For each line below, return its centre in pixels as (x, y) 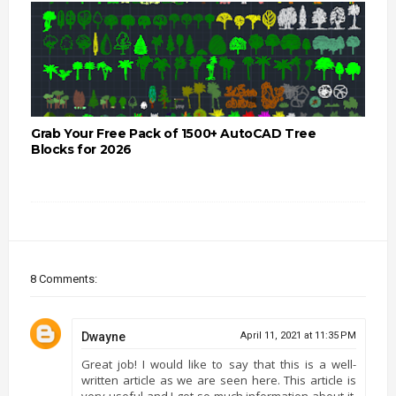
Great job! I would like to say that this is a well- (219, 364)
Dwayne (103, 336)
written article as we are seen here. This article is (219, 380)
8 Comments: (63, 278)
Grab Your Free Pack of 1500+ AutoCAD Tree (173, 133)
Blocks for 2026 (81, 149)
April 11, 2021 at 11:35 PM (299, 335)
